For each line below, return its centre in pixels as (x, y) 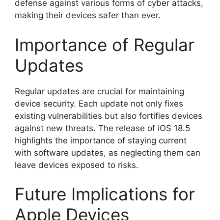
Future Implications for (105, 194)
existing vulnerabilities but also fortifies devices (109, 116)
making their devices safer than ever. (88, 15)
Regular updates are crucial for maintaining (99, 91)
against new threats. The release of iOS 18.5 (102, 128)
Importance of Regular (105, 44)
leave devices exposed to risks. (77, 165)
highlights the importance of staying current (101, 140)
